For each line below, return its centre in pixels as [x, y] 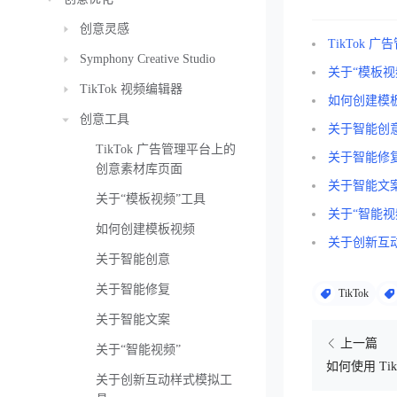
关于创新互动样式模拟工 [164, 380]
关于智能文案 [133, 319]
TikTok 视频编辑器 [131, 89]
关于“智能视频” [138, 350]
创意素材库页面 [139, 169]
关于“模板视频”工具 [151, 199]
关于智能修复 [133, 289]
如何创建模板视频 [145, 229]
